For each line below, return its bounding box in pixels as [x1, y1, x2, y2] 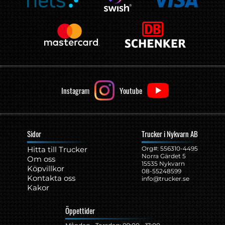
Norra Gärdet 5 [142, 152, 186, 160]
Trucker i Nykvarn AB [142, 128, 198, 140]
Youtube [120, 85, 142, 96]
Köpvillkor [27, 164, 64, 174]
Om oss [27, 154, 55, 164]
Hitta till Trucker [27, 145, 87, 155]
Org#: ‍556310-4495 [142, 145, 198, 153]
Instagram [61, 85, 89, 96]
